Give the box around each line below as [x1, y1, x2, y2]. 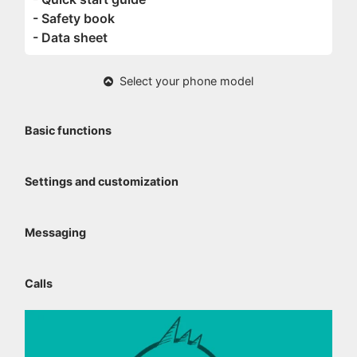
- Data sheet [33, 29, 108, 45]
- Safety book [33, 10, 116, 26]
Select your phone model [112, 73, 253, 88]
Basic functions [25, 123, 112, 137]
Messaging [25, 225, 87, 239]
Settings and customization [25, 174, 179, 188]
